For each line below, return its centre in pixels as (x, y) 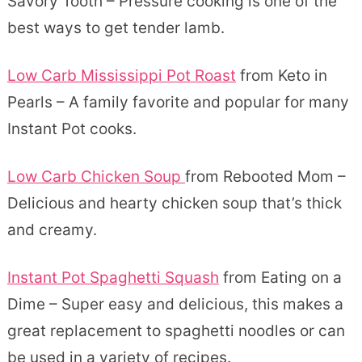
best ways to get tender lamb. (116, 27)
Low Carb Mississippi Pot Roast (121, 75)
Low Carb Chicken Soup (96, 176)
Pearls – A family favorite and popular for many (178, 102)
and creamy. (52, 229)
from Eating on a (280, 277)
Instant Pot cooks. (72, 128)
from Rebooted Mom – (265, 176)
